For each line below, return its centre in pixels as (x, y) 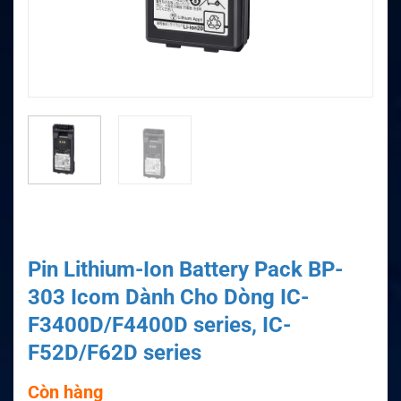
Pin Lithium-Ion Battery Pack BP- (185, 269)
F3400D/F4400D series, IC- (159, 324)
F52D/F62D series (115, 352)
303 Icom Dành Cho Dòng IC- (168, 297)
